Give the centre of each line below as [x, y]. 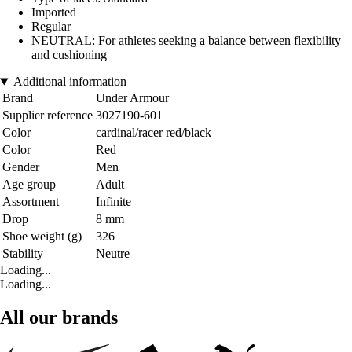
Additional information [70, 82]
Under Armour [132, 98]
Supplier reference [48, 115]
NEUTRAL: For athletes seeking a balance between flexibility [186, 41]
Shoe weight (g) [42, 236]
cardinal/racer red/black [154, 133]
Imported [54, 13]
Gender [21, 167]
